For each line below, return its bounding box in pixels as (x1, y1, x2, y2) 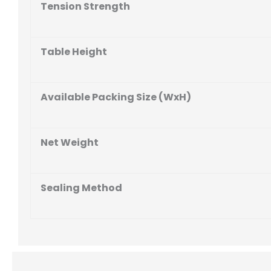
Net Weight (41, 135, 99, 149)
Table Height (41, 44, 107, 59)
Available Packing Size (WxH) (41, 90, 191, 104)
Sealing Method (41, 180, 122, 195)
